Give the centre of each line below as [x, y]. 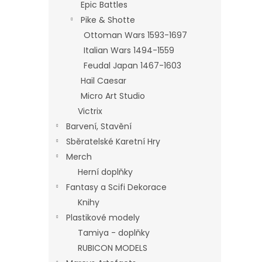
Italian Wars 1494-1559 [129, 50]
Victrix [90, 111]
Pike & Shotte [108, 20]
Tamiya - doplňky [114, 233]
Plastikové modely [103, 218]
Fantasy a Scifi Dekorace [116, 187]
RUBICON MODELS [113, 248]
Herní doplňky [105, 172]
